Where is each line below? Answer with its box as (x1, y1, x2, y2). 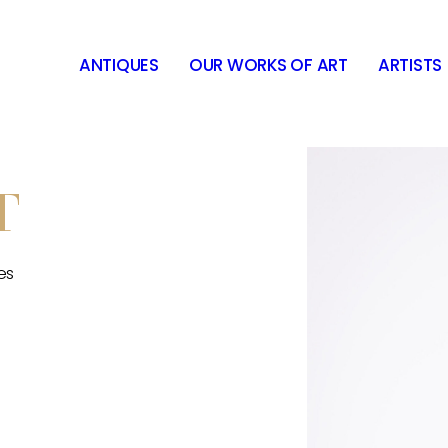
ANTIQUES (78, 52, 159, 77)
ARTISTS (377, 52, 443, 77)
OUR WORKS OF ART (188, 52, 348, 77)
